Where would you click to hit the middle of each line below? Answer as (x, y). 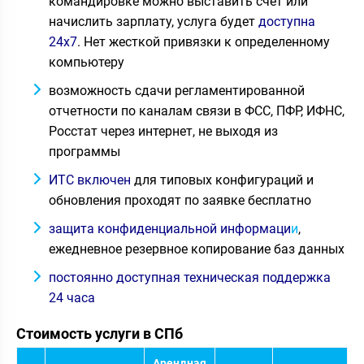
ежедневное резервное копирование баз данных (197, 249)
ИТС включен (90, 180)
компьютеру (87, 62)
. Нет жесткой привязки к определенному (204, 42)
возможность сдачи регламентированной (177, 91)
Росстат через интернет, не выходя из (163, 131)
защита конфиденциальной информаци (170, 229)
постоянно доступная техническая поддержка (190, 277)
